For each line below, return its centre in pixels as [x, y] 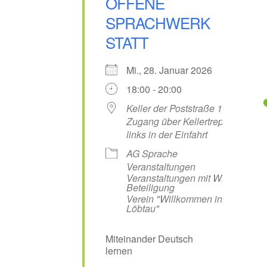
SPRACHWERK [157, 22]
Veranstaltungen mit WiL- [178, 178]
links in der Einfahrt [167, 134]
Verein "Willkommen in [174, 198]
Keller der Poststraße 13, [178, 108]
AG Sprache [152, 153]
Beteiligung [150, 187]
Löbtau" [142, 208]
